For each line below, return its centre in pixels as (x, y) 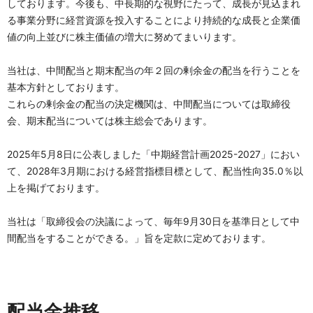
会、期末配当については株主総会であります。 (110, 121)
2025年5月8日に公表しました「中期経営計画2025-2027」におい (153, 154)
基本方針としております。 (66, 87)
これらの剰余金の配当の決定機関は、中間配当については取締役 (149, 104)
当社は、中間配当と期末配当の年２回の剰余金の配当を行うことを (154, 70)
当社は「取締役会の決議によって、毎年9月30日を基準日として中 (153, 221)
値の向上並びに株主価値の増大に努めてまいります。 (124, 37)
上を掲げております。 (56, 188)
